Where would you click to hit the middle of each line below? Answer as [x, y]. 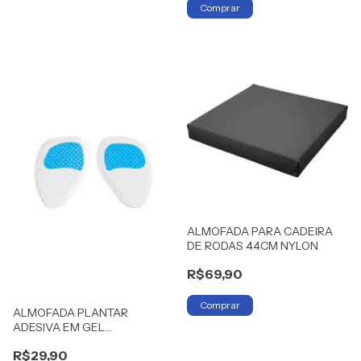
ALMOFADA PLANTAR [71, 313]
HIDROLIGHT [47, 342]
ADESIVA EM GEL [59, 328]
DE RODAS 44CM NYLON [253, 246]
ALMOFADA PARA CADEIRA [260, 232]
